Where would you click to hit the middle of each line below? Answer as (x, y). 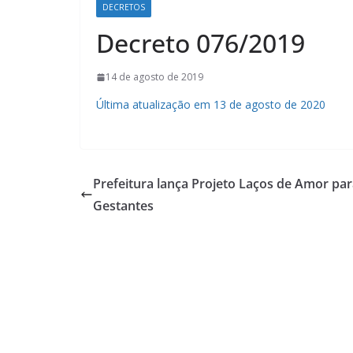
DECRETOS (124, 7)
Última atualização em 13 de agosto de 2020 (211, 105)
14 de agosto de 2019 (154, 77)
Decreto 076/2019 (201, 43)
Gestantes (123, 205)
